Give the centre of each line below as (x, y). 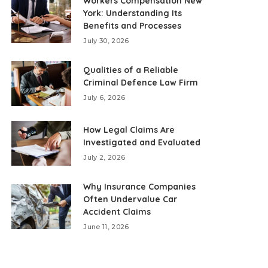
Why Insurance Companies (140, 187)
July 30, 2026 (106, 41)
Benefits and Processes (133, 26)
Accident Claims (117, 212)
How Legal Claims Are (129, 130)
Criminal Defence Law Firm (141, 83)
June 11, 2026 (106, 227)
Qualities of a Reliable (131, 70)
